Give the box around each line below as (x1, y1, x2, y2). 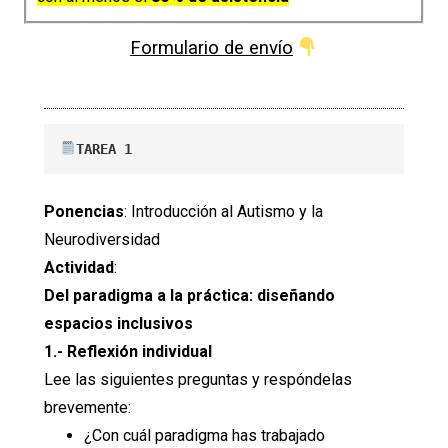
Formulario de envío (129, 37, 293, 60)
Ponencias (44, 201, 124, 221)
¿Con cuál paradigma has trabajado (84, 425, 325, 445)
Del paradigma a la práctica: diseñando (44, 285, 335, 305)
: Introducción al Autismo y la (124, 201, 323, 221)
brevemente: (44, 397, 131, 417)
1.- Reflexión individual (44, 341, 212, 361)
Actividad (44, 257, 114, 277)
